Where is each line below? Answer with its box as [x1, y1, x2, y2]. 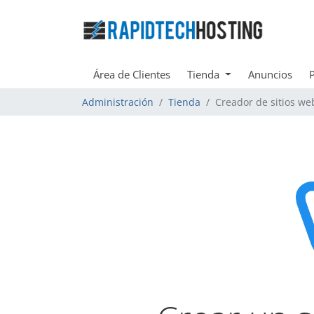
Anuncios [247, 67, 292, 81]
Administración [82, 95, 153, 109]
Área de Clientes [93, 67, 170, 81]
